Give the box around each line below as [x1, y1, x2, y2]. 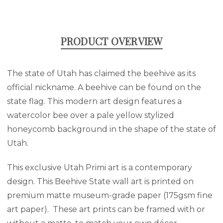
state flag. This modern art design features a [7, 96, 182, 106]
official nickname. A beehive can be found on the [7, 82, 201, 92]
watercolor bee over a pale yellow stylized [7, 110, 174, 120]
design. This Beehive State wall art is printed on [7, 176, 194, 186]
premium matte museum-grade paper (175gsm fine [7, 190, 213, 200]
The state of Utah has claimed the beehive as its [7, 68, 196, 78]
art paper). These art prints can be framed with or [7, 204, 205, 214]
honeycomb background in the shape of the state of [7, 124, 216, 134]
